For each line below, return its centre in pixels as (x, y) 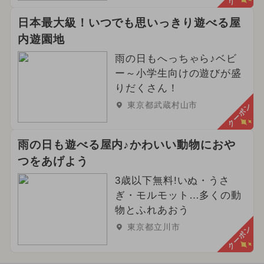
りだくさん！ (146, 88)
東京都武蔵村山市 (162, 105)
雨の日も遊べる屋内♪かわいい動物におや (127, 145)
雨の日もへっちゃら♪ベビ (176, 58)
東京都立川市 (154, 227)
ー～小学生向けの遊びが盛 (178, 73)
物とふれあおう (152, 210)
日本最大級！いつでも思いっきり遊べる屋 (129, 22)
